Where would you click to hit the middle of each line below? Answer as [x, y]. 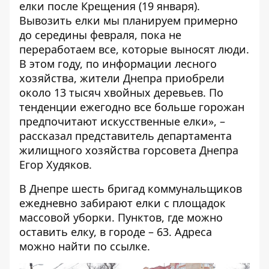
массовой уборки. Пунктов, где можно [121, 217]
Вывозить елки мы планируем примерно [128, 20]
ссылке [128, 246]
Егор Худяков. [56, 165]
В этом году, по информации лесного [118, 64]
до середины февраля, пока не [100, 35]
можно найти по [65, 246]
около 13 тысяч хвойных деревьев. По [121, 92]
